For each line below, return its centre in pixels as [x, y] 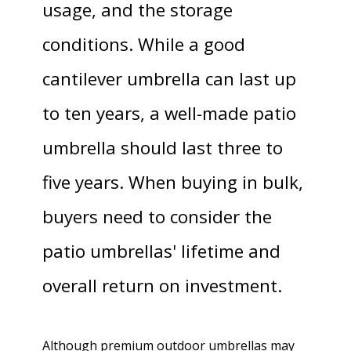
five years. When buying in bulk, [173, 182]
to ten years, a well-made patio [169, 113]
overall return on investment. [162, 286]
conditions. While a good [144, 44]
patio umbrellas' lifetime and [161, 251]
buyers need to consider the [157, 217]
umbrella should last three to [163, 148]
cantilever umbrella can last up [169, 79]
